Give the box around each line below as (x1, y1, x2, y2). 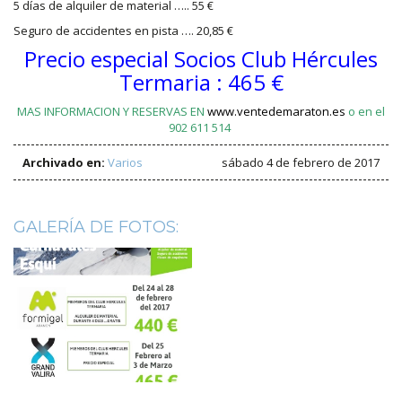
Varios (108, 154, 143, 171)
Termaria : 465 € (118, 67, 284, 98)
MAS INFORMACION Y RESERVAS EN (17, 103, 207, 120)
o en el (345, 103, 385, 120)
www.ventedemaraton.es (207, 103, 345, 120)
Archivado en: (22, 154, 105, 171)
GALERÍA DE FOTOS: (13, 217, 179, 238)
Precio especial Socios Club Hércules (24, 44, 378, 74)
